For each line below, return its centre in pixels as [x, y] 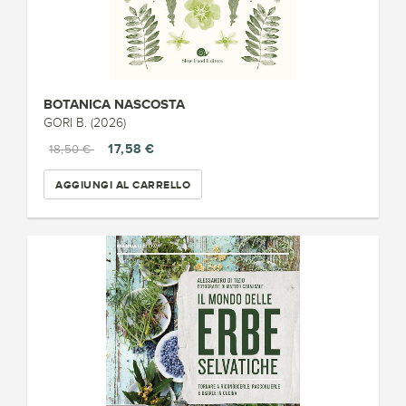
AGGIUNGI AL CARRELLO [123, 184]
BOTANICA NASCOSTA [114, 104]
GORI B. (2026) [85, 123]
